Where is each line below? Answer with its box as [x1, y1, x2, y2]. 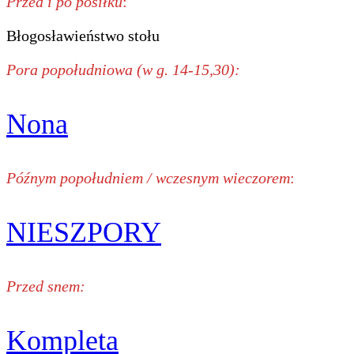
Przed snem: [6, 277, 85, 295]
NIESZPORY [6, 216, 161, 248]
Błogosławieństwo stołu [6, 26, 160, 44]
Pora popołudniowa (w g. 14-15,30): [6, 60, 240, 78]
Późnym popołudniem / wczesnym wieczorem [6, 168, 290, 186]
